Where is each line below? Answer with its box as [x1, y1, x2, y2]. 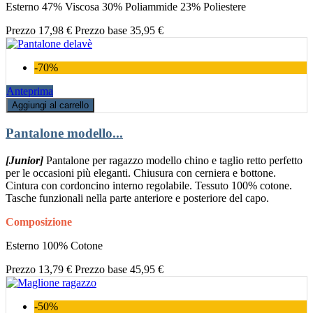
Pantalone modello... [6, 126, 123, 141]
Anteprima [6, 85, 53, 97]
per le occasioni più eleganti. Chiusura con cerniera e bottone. [6, 166, 276, 179]
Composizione [6, 215, 72, 228]
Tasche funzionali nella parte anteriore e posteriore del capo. [6, 191, 269, 204]
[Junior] [6, 154, 43, 166]
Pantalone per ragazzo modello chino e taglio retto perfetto [46, 154, 303, 166]
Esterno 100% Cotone [6, 239, 103, 252]
